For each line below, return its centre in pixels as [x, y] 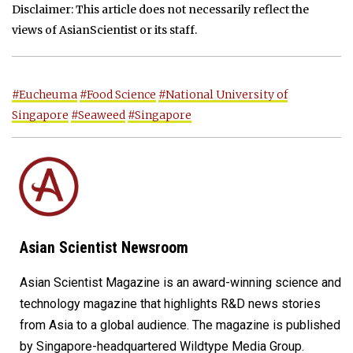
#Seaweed [98, 115]
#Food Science [118, 95]
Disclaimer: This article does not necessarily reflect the [160, 10]
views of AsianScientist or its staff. [104, 30]
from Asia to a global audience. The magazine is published [180, 325]
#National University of [223, 95]
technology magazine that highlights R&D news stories [170, 304]
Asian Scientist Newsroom [104, 248]
